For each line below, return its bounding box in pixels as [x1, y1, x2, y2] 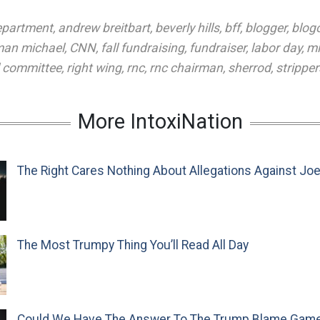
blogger [245, 21, 286, 35]
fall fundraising [101, 41, 184, 55]
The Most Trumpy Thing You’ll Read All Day [17, 238, 249, 252]
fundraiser [189, 41, 246, 55]
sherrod [228, 61, 271, 75]
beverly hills [155, 21, 219, 35]
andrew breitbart [58, 21, 150, 35]
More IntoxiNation [77, 109, 243, 134]
